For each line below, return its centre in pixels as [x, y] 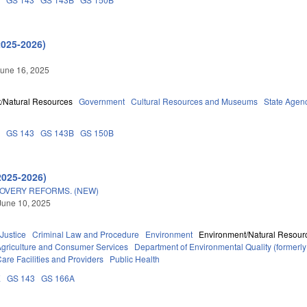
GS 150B [97, 132]
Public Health [135, 258]
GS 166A [58, 278]
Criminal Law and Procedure [86, 234]
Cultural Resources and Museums [195, 101]
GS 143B [58, 132]
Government [102, 101]
